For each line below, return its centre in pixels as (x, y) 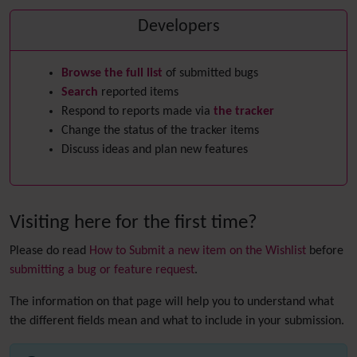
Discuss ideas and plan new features (155, 150)
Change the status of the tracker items (160, 131)
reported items (138, 92)
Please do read (49, 251)
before (325, 251)
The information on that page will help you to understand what (172, 302)
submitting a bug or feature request (102, 270)
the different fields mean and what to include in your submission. (177, 321)
